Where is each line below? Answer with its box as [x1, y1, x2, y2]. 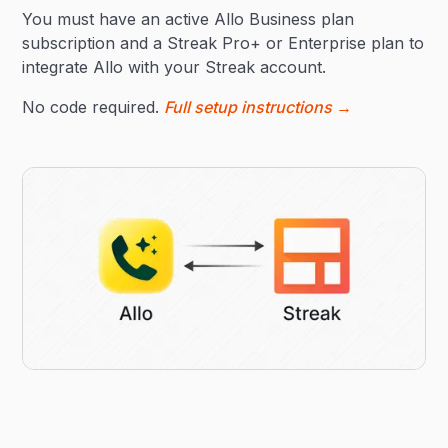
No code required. [22, 97, 165, 118]
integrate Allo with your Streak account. [22, 57, 327, 78]
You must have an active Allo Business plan [22, 9, 355, 30]
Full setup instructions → [164, 97, 353, 118]
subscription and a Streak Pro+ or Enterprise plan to [22, 33, 425, 54]
